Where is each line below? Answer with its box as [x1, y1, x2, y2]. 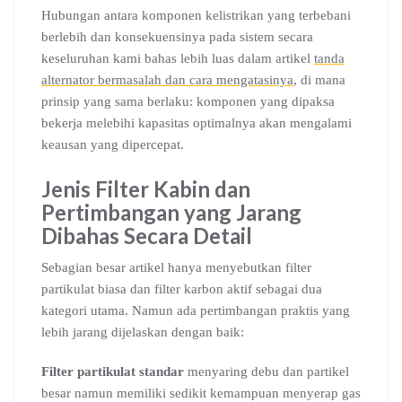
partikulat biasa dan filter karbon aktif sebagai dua [41, 282, 322, 296]
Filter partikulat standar [41, 364, 184, 379]
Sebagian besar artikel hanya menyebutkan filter [41, 260, 311, 275]
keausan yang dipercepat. [41, 137, 184, 152]
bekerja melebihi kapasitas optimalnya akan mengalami [41, 116, 352, 130]
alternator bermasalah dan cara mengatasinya [41, 73, 293, 87]
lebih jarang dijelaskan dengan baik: [41, 325, 244, 339]
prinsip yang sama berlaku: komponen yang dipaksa [41, 94, 335, 109]
